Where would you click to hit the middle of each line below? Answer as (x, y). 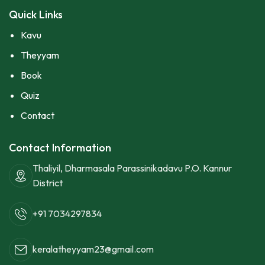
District (48, 182)
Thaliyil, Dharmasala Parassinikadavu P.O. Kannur (132, 168)
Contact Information (60, 147)
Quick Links (36, 14)
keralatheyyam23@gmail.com (93, 249)
